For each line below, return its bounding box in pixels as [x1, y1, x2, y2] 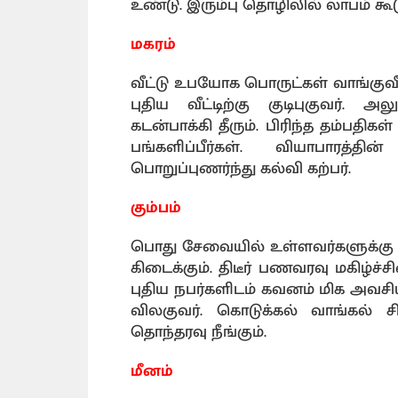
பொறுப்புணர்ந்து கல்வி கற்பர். [131, 155, 351, 182]
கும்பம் [131, 195, 181, 221]
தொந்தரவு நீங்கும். [131, 319, 267, 346]
